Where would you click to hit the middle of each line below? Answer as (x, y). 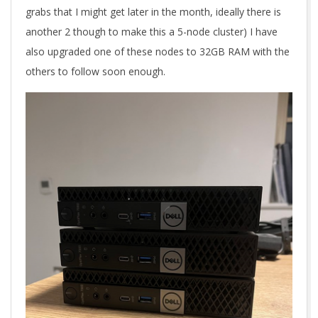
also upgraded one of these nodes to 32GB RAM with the (158, 51)
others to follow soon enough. (95, 71)
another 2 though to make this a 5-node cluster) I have (152, 32)
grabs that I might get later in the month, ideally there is (153, 12)
